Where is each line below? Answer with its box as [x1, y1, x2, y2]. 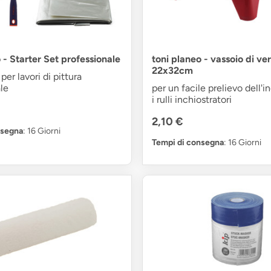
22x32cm [151, 64, 193, 76]
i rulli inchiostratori [151, 93, 232, 105]
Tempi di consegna [151, 137, 224, 148]
